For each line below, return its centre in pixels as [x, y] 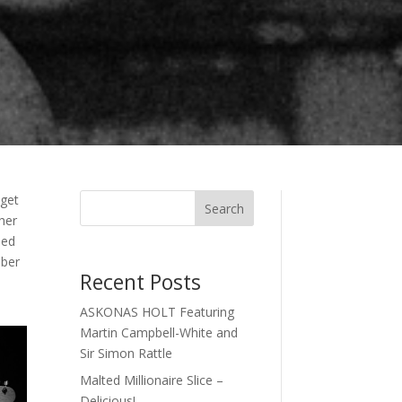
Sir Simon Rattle [127, 354]
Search [224, 209]
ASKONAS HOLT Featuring [157, 312]
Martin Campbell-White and [159, 333]
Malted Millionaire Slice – [152, 380]
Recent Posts [141, 282]
